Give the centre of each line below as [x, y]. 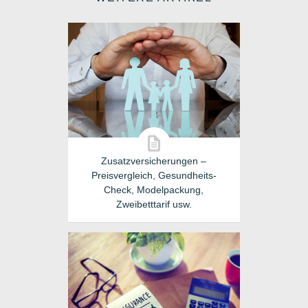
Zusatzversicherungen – [154, 161]
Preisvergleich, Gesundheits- [154, 175]
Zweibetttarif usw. [154, 204]
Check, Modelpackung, [154, 190]
